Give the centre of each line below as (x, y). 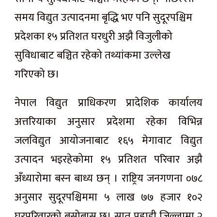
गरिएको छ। (37, 75)
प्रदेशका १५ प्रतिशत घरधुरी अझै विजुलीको (93, 37)
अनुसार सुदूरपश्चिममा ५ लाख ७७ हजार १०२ (108, 198)
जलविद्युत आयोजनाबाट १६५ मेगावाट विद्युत (108, 141)
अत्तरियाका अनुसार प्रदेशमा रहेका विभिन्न (108, 122)
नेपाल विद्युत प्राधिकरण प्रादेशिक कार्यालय (108, 103)
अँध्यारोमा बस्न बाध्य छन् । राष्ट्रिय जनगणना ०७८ (108, 179)
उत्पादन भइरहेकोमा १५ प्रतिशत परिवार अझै (108, 160)
